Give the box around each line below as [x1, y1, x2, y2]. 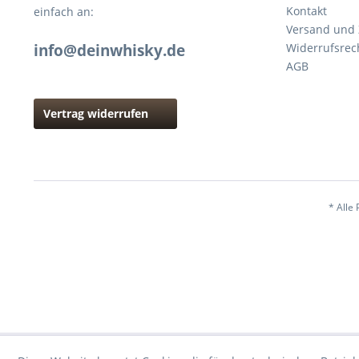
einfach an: [34, 4, 94, 19]
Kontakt [286, 3, 327, 18]
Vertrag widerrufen [43, 106, 148, 121]
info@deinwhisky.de [34, 40, 185, 61]
